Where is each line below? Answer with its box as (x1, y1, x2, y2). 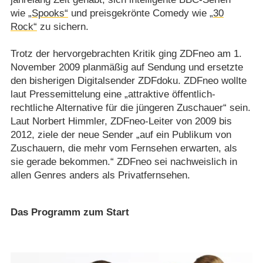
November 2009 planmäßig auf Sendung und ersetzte (10, 61, 243, 73)
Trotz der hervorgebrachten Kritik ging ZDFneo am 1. (10, 48, 242, 59)
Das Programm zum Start (10, 206, 129, 218)
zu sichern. (36, 21, 89, 32)
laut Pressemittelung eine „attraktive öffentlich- (10, 88, 215, 100)
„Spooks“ (28, 7, 68, 19)
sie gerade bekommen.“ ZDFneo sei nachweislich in (10, 156, 237, 167)
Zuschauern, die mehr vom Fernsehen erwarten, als (10, 142, 237, 154)
